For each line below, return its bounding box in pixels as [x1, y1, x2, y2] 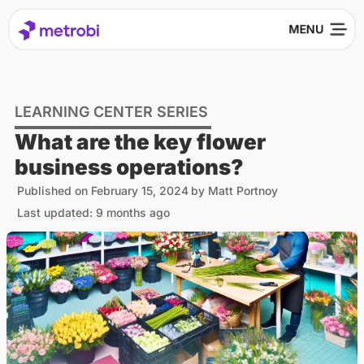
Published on [17, 183, 88, 197]
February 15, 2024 [91, 183, 188, 197]
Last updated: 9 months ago [17, 205, 170, 219]
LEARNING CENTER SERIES [15, 102, 208, 120]
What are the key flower [15, 128, 266, 154]
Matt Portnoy [205, 183, 278, 197]
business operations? [15, 154, 244, 180]
